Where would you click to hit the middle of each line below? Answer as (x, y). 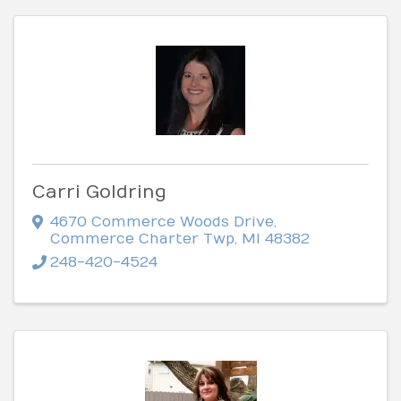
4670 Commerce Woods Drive (162, 222)
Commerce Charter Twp (142, 239)
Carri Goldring (99, 192)
